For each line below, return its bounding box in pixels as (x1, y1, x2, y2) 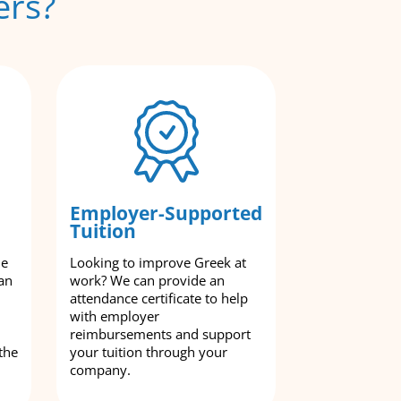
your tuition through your (70, 343, 227, 361)
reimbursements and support (70, 325, 251, 343)
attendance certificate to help (70, 289, 248, 307)
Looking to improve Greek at (70, 253, 246, 271)
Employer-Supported (70, 200, 262, 226)
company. (70, 361, 131, 379)
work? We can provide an (70, 271, 225, 289)
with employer (70, 307, 159, 325)
